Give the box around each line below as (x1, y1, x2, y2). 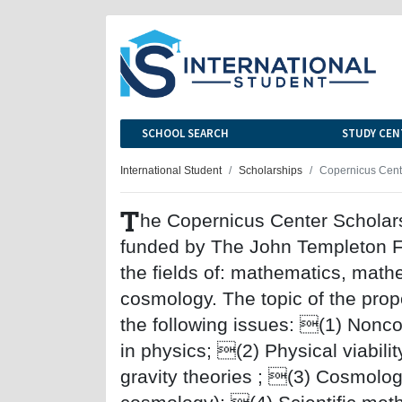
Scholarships (239, 163, 302, 176)
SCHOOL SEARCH (142, 125, 229, 141)
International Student (120, 163, 222, 176)
